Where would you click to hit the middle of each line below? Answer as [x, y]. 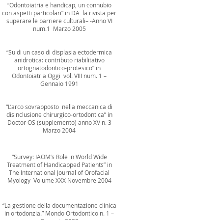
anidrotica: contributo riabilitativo [59, 60]
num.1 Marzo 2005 [59, 28]
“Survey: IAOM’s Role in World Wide [59, 157]
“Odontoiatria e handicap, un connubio [59, 5]
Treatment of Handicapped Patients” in [59, 165]
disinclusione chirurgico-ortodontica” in [59, 114]
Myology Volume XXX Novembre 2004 [59, 180]
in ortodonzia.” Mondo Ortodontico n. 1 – [59, 213]
